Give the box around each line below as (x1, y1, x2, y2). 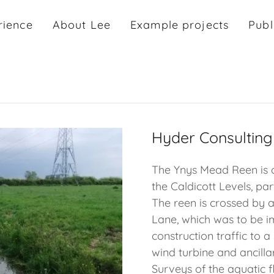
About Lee (52, 18, 111, 32)
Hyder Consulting (152, 128, 273, 147)
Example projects (130, 18, 229, 32)
